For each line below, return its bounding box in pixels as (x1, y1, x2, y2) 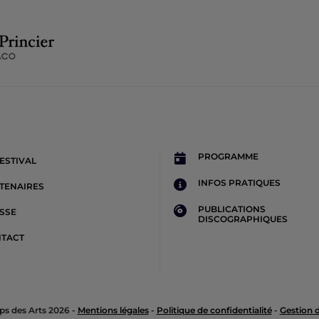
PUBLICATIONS (198, 204, 266, 214)
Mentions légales (77, 305, 149, 316)
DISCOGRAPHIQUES (198, 214, 288, 224)
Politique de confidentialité (156, 305, 272, 316)
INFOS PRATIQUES (198, 177, 281, 188)
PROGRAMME (198, 151, 258, 162)
